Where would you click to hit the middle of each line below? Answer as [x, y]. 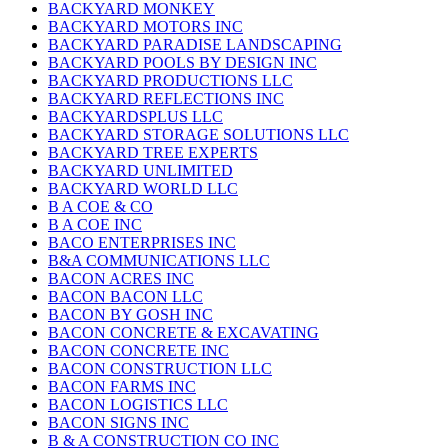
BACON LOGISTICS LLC [138, 405]
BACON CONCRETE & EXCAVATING [183, 333]
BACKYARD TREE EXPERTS [153, 153]
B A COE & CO [100, 207]
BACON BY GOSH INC [130, 315]
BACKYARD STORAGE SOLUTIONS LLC [198, 135]
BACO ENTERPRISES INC [142, 243]
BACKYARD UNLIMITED [140, 171]
